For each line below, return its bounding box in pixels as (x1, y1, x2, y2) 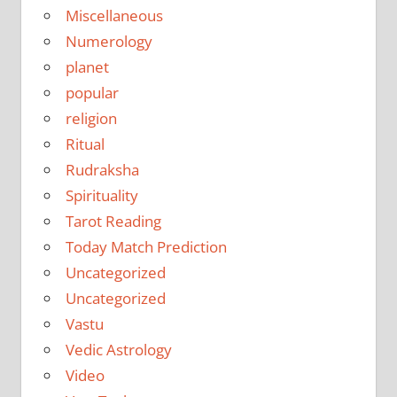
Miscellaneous (65, 4, 163, 26)
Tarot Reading (65, 210, 161, 231)
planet (65, 56, 109, 77)
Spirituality (65, 184, 138, 206)
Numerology (65, 30, 152, 51)
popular (65, 82, 119, 103)
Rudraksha (65, 159, 139, 180)
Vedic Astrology (65, 339, 172, 360)
